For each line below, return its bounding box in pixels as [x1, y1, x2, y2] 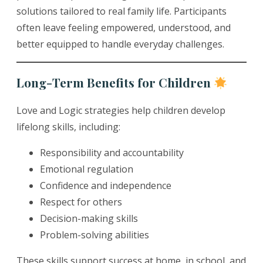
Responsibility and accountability [40, 146, 184, 160]
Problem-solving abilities [40, 228, 149, 242]
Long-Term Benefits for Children [16, 74, 214, 91]
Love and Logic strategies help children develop [16, 104, 225, 117]
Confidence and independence [40, 179, 171, 193]
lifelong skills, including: [16, 120, 120, 134]
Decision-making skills [40, 212, 138, 225]
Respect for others [40, 195, 122, 209]
